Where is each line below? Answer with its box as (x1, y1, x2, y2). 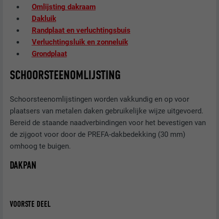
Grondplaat (31, 49, 67, 59)
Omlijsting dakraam (31, 2, 96, 12)
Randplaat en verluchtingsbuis (31, 26, 131, 35)
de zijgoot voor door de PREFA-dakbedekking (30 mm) (10, 130, 186, 139)
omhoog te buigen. (10, 141, 71, 151)
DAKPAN (10, 159, 37, 172)
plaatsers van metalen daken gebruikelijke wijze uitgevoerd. (10, 106, 204, 115)
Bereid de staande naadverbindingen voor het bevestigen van (10, 118, 206, 127)
